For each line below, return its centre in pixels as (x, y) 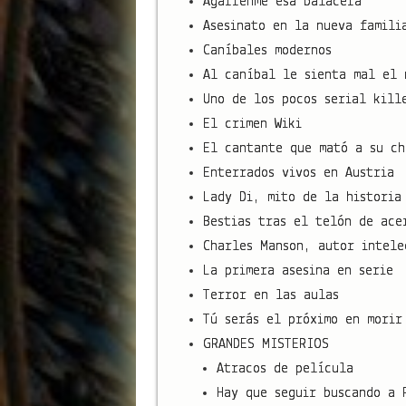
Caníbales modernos (267, 50)
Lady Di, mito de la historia (302, 197)
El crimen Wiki (252, 124)
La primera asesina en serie (298, 271)
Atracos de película (285, 368)
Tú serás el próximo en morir (302, 319)
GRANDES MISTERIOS (266, 344)
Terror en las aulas (271, 295)
